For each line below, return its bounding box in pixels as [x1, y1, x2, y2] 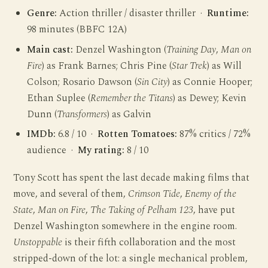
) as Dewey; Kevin [173, 90, 247, 106]
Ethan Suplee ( [27, 90, 91, 106]
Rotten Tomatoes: [98, 127, 178, 142]
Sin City [137, 74, 168, 90]
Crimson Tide [128, 187, 181, 202]
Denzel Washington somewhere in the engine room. [13, 219, 237, 234]
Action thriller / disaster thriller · [57, 6, 208, 22]
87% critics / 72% [177, 127, 251, 142]
